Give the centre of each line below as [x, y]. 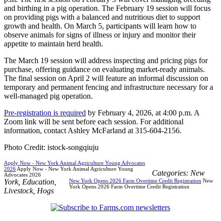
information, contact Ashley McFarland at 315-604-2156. [93, 130]
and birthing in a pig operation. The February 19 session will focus [107, 8]
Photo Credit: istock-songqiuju [51, 147]
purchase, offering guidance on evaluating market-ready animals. [104, 69]
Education [38, 182]
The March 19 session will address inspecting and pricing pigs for [106, 60]
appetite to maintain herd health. [54, 43]
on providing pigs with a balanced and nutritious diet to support [102, 17]
